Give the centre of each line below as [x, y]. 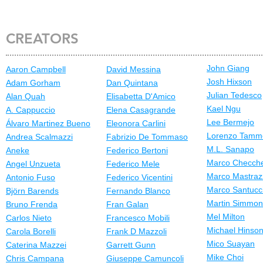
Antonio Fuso [31, 177]
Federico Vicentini [139, 177]
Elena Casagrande [141, 110]
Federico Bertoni [137, 150]
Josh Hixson [229, 82]
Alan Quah [26, 96]
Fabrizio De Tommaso [147, 137]
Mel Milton [226, 217]
